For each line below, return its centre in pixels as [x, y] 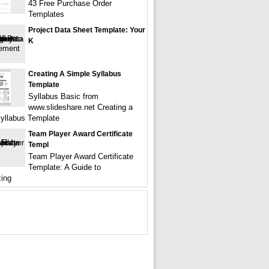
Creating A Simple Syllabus [75, 74]
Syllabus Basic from [63, 96]
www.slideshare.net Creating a [80, 107]
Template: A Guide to [65, 167]
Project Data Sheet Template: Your [87, 30]
